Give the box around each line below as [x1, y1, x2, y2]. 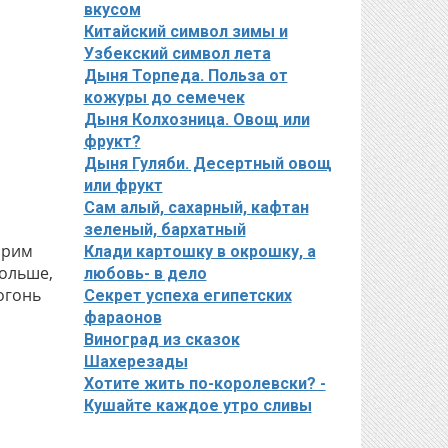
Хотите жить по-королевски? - [83, 374, 326, 393]
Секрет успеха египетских [83, 286, 292, 305]
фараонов [83, 308, 162, 327]
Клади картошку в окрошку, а [83, 242, 316, 261]
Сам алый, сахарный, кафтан [83, 198, 309, 217]
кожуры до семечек [83, 88, 245, 107]
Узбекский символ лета [83, 44, 271, 63]
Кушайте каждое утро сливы [83, 396, 312, 415]
